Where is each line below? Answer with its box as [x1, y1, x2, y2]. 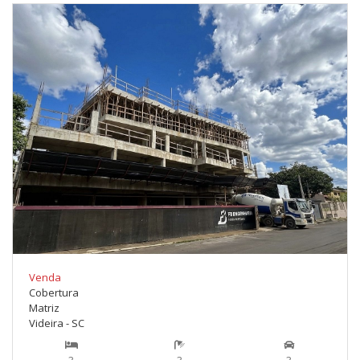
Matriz [29, 301, 59, 316]
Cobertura [29, 285, 79, 301]
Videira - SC [29, 316, 84, 331]
